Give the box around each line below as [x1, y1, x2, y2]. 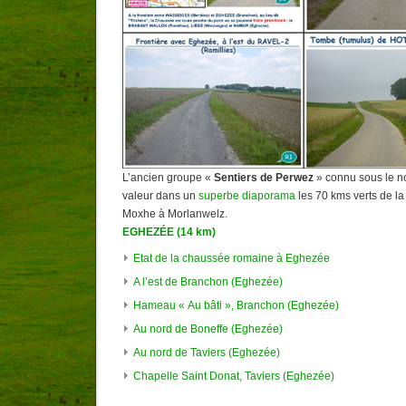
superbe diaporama [198, 189, 295, 203]
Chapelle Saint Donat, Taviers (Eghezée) [133, 369, 334, 382]
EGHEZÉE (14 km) [122, 226, 216, 239]
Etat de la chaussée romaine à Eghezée [133, 251, 330, 265]
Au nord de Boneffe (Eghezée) [133, 322, 283, 335]
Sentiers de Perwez [214, 171, 314, 185]
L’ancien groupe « [122, 171, 214, 185]
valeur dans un [122, 189, 198, 203]
